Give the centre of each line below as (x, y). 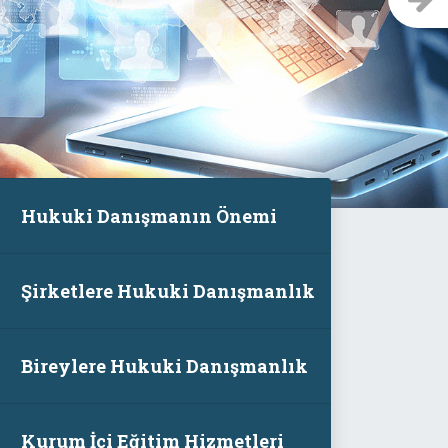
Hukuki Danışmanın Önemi (148, 216)
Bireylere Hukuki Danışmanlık (164, 366)
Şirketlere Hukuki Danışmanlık (167, 291)
